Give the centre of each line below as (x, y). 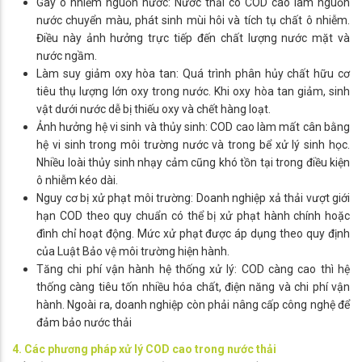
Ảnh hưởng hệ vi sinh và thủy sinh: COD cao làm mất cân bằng (193, 127)
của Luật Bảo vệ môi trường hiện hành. (133, 252)
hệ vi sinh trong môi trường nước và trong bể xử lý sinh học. (193, 145)
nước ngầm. (67, 56)
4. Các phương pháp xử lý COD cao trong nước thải (144, 349)
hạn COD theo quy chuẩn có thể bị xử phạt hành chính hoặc (193, 216)
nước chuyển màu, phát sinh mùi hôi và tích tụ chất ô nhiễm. (193, 21)
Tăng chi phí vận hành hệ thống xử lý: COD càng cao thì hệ (193, 269)
